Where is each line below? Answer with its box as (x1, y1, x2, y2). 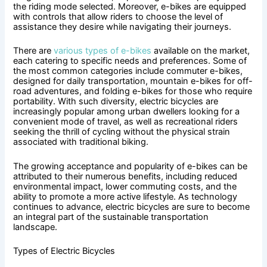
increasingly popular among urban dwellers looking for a (13, 106, 240, 117)
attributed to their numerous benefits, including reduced (13, 170, 238, 182)
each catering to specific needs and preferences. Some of (13, 55, 247, 67)
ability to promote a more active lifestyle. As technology (13, 191, 238, 202)
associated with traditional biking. (13, 136, 149, 148)
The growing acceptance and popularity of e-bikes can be (13, 160, 248, 172)
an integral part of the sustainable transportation (13, 211, 209, 222)
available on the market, (151, 45, 250, 57)
